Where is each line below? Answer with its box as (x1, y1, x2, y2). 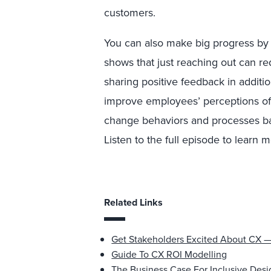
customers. (104, 5, 156, 21)
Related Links (104, 195, 163, 209)
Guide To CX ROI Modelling (111, 247, 227, 261)
